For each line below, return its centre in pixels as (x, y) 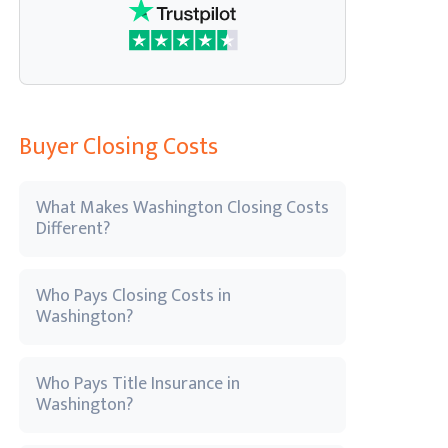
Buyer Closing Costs (118, 147)
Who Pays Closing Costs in (133, 296)
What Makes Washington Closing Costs (182, 208)
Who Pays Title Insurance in (138, 384)
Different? (73, 229)
